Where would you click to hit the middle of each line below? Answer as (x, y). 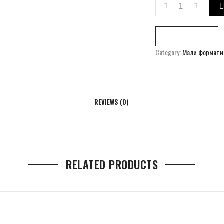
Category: (169, 52)
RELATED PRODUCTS (112, 164)
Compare (187, 36)
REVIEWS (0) (111, 102)
